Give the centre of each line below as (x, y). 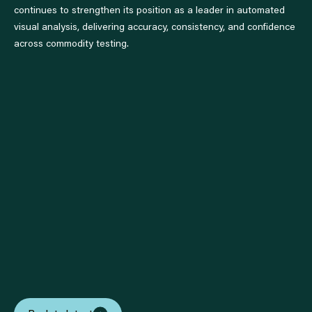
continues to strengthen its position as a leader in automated (149, 11)
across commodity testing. (71, 45)
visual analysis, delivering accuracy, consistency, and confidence (155, 28)
